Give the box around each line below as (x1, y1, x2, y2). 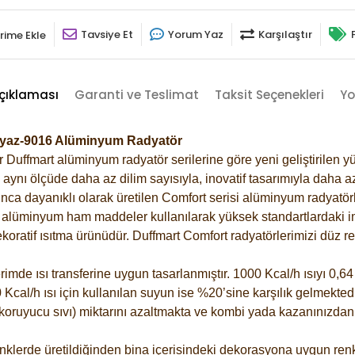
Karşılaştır (258, 26, 312, 42)
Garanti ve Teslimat (74, 86, 199, 103)
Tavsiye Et (81, 26, 133, 42)
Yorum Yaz (168, 26, 223, 42)
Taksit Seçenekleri (214, 86, 324, 103)
